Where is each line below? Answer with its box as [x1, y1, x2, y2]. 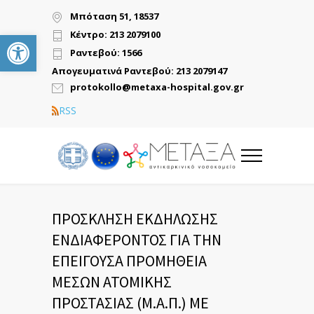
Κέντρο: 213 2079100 [70, 28, 161, 41]
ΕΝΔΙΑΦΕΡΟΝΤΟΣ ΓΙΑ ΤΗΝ [52, 230, 221, 250]
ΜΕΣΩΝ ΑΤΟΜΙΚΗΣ [52, 272, 172, 292]
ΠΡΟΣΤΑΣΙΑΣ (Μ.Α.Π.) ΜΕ [52, 293, 209, 313]
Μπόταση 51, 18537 [70, 10, 158, 23]
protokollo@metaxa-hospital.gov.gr [70, 81, 244, 94]
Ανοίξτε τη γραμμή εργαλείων [6, 26, 116, 56]
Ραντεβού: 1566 [70, 46, 142, 60]
